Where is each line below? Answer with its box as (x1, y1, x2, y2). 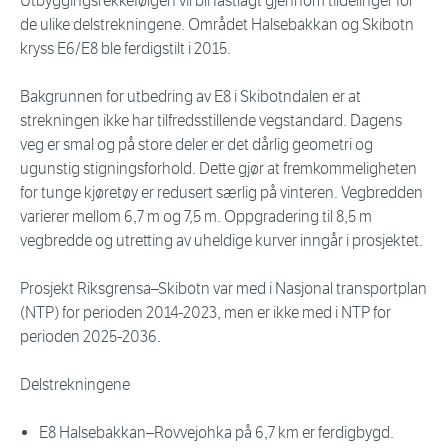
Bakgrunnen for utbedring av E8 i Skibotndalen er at (20, 87, 361, 107)
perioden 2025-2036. (20, 327, 164, 347)
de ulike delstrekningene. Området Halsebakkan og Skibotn (20, 15, 414, 35)
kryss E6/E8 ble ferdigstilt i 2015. (20, 39, 231, 59)
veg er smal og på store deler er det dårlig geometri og (20, 135, 373, 155)
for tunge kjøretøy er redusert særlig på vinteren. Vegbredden (20, 183, 423, 203)
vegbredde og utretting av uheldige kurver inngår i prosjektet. (20, 231, 423, 251)
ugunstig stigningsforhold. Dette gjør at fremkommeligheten (20, 159, 417, 179)
